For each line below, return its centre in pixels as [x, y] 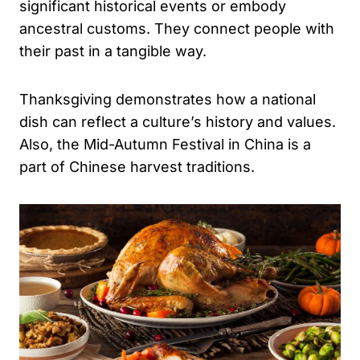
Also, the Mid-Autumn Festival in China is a [165, 144]
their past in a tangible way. [113, 51]
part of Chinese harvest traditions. [137, 166]
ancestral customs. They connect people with [177, 28]
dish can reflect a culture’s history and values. [178, 121]
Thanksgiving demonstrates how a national [168, 99]
